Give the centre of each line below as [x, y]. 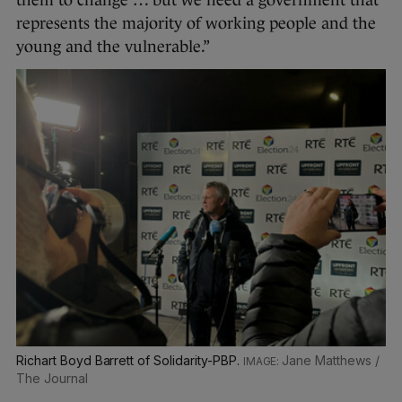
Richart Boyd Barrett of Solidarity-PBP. [130, 360]
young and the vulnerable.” [113, 47]
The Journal [52, 378]
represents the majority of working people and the [196, 23]
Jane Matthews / [331, 360]
